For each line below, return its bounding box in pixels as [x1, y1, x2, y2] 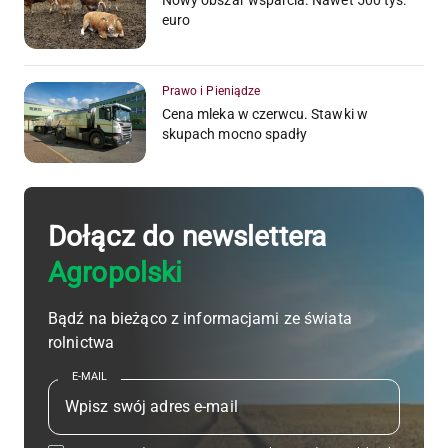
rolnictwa [48, 333, 115, 353]
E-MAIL [72, 370, 107, 384]
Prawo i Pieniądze [162, 83, 261, 98]
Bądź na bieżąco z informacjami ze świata [48, 309, 352, 329]
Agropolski [48, 256, 183, 290]
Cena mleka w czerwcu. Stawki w [162, 105, 368, 122]
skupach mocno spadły [162, 125, 308, 142]
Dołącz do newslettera [48, 220, 327, 254]
